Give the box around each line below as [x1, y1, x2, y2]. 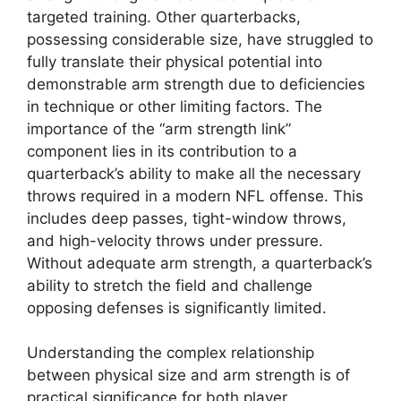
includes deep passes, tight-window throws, [27, 209, 346, 227]
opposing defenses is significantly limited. [27, 298, 327, 317]
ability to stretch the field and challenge [27, 276, 312, 294]
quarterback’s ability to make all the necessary [27, 164, 361, 183]
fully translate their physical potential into [27, 52, 322, 71]
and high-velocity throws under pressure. [27, 231, 323, 250]
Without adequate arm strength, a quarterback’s [27, 253, 372, 272]
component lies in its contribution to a [27, 141, 297, 160]
